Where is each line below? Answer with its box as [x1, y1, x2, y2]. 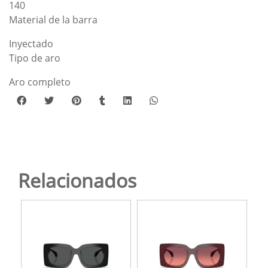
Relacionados [18, 167, 136, 193]
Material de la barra [9, 13, 98, 26]
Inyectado [9, 37, 53, 50]
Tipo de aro [9, 51, 60, 65]
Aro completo [9, 75, 71, 89]
